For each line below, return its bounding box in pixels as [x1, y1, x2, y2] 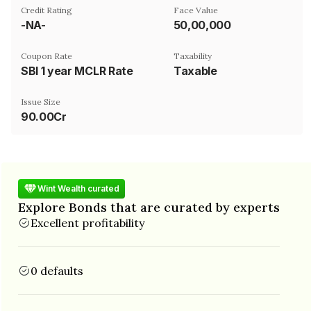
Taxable [174, 63, 217, 78]
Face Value [174, 4, 218, 15]
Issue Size [21, 96, 60, 107]
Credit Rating [21, 4, 72, 15]
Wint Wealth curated [37, 183, 119, 194]
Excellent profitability [31, 215, 144, 230]
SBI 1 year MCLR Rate [21, 63, 133, 78]
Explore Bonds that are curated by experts [18, 199, 280, 215]
